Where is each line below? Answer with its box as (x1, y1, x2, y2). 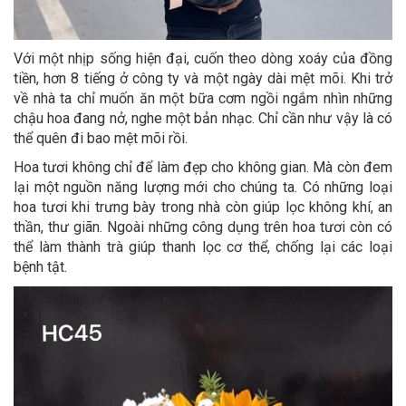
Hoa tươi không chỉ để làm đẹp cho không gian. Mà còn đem (14, 158, 392, 176)
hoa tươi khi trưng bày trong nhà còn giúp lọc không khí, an (14, 198, 392, 216)
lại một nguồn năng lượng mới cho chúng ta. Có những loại (14, 178, 392, 196)
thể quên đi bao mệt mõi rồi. (14, 129, 188, 147)
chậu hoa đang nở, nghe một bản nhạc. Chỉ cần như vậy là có (14, 109, 392, 127)
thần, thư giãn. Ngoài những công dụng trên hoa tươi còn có (14, 217, 392, 236)
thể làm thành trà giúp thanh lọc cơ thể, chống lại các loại (14, 237, 392, 256)
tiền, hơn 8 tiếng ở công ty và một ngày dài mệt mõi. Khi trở (14, 69, 392, 87)
